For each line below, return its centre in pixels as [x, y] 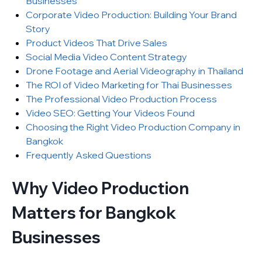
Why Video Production [100, 188]
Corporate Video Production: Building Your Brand [131, 15]
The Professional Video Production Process [121, 99]
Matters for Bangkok [94, 213]
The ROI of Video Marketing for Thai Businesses [129, 85]
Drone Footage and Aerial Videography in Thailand [135, 71]
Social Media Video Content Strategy [106, 57]
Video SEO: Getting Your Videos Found [110, 113]
